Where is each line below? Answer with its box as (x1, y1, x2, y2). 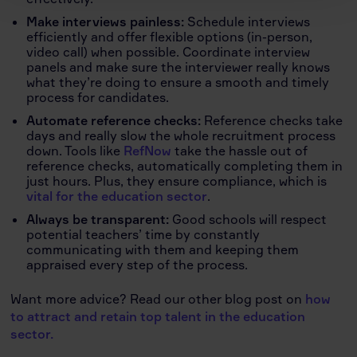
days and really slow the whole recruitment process (26, 127, 336, 143)
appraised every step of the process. (26, 256, 249, 273)
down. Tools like (26, 142, 124, 159)
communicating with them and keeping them (26, 241, 300, 257)
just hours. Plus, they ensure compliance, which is (26, 172, 328, 189)
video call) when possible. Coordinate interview (26, 43, 311, 60)
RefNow (124, 142, 172, 159)
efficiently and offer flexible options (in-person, (26, 28, 313, 45)
